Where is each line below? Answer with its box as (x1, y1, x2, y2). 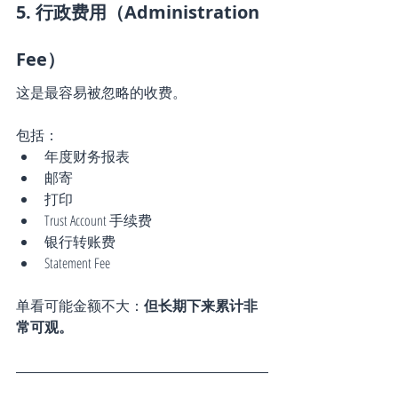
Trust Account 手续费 (44, 210, 152, 230)
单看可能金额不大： (16, 295, 144, 315)
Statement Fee (44, 252, 110, 273)
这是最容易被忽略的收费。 (16, 82, 187, 102)
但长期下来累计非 (144, 295, 258, 315)
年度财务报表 (44, 146, 130, 166)
